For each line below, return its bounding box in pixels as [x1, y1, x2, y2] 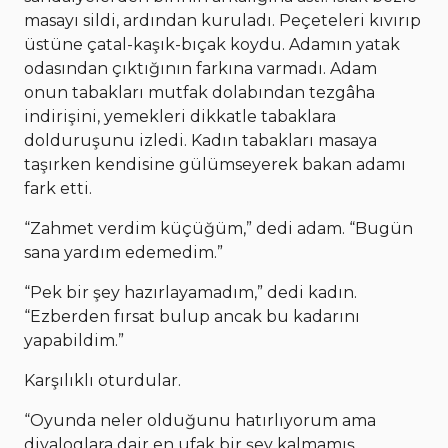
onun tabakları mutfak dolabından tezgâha [24, 82, 375, 102]
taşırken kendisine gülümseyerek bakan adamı [24, 154, 406, 174]
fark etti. [24, 178, 92, 198]
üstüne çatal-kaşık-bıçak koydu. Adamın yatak [24, 34, 400, 54]
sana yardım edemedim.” [24, 242, 223, 262]
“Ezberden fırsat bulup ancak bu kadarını [24, 306, 360, 326]
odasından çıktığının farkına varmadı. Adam [24, 58, 377, 78]
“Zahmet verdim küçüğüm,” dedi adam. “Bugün [24, 218, 413, 238]
